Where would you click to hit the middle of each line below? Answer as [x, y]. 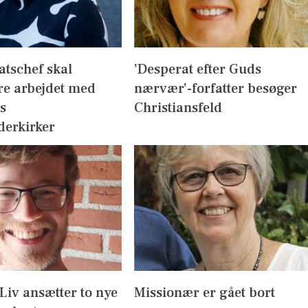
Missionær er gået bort [204, 293]
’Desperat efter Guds [197, 69]
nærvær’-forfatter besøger [215, 88]
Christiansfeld [178, 108]
